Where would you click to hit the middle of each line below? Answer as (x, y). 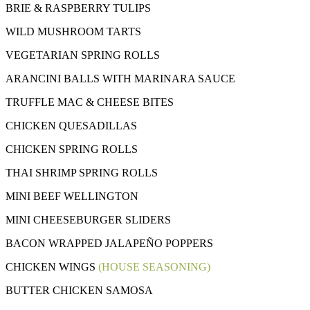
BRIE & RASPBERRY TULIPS (78, 8)
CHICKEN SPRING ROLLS (72, 149)
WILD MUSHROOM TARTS (73, 32)
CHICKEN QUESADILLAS (71, 126)
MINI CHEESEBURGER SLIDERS (88, 220)
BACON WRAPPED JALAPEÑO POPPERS (109, 244)
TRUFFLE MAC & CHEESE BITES (90, 102)
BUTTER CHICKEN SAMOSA (79, 291)
